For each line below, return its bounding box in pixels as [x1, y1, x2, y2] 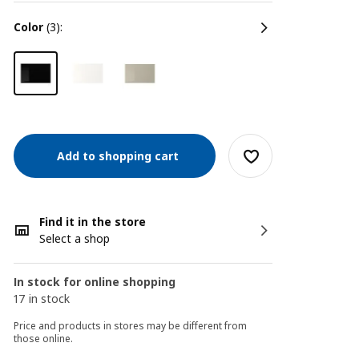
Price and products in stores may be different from [14, 319, 248, 333]
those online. [14, 332, 74, 345]
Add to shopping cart [50, 147, 179, 163]
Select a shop [39, 231, 111, 246]
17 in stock [14, 291, 71, 306]
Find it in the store [39, 214, 147, 229]
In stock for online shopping [14, 274, 176, 289]
